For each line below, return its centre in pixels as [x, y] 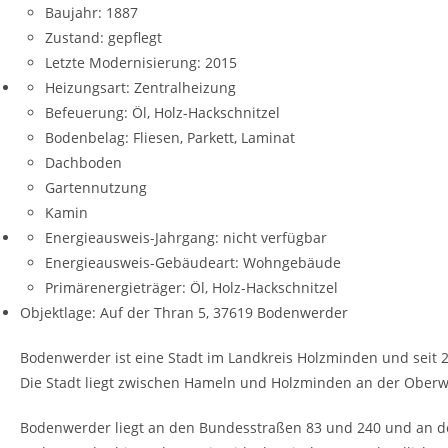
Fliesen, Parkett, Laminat [214, 137]
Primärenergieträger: [115, 287]
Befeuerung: [86, 112]
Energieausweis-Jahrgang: [132, 237]
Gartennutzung [96, 187]
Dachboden [83, 162]
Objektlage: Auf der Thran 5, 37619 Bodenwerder [184, 312]
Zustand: [74, 37]
